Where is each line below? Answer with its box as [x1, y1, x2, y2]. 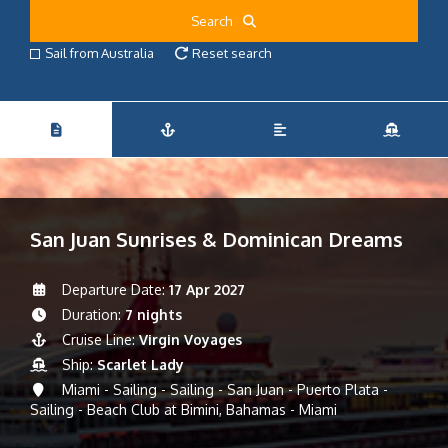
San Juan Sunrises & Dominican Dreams [30, 226, 403, 252]
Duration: [57, 306, 125, 323]
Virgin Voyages [138, 331, 242, 348]
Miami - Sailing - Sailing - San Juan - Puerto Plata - [57, 381, 388, 398]
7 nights [124, 306, 182, 323]
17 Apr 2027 [168, 281, 245, 298]
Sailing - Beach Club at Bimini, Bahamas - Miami [30, 401, 337, 418]
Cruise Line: [57, 331, 139, 348]
